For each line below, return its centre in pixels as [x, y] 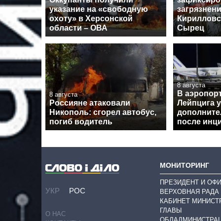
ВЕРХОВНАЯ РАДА [189, 192]
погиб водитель [81, 121]
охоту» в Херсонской [91, 19]
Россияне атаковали [90, 103]
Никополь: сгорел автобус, [103, 112]
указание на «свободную [99, 9]
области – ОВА [78, 28]
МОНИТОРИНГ [184, 166]
